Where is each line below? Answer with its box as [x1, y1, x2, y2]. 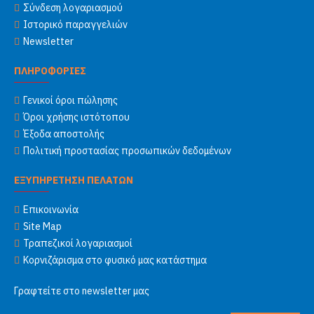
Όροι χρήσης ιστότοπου [23, 111, 130, 123]
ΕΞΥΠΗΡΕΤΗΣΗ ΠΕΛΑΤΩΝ [14, 174, 133, 186]
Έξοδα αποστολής [23, 128, 104, 140]
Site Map [23, 220, 62, 233]
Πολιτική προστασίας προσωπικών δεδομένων [23, 144, 231, 157]
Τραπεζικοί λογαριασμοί [23, 237, 132, 250]
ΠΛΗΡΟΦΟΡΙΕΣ [14, 64, 86, 77]
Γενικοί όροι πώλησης [23, 94, 118, 107]
